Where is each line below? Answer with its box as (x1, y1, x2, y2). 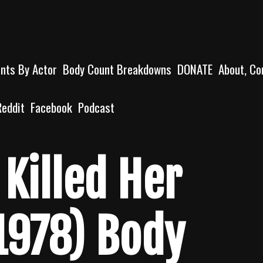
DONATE (177, 60, 213, 78)
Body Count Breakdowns (63, 60, 171, 78)
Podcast (78, 98, 114, 116)
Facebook (31, 98, 72, 116)
